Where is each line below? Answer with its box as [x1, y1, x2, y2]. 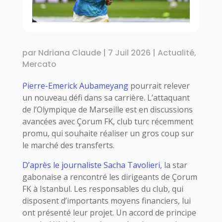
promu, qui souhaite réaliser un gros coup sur [22, 127, 194, 139]
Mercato [22, 58, 56, 70]
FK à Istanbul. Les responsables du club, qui [22, 183, 183, 194]
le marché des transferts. [22, 139, 114, 151]
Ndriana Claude [38, 47, 101, 58]
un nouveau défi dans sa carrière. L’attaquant [22, 92, 190, 103]
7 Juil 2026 [108, 47, 151, 58]
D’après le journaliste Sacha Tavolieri [22, 159, 160, 170]
